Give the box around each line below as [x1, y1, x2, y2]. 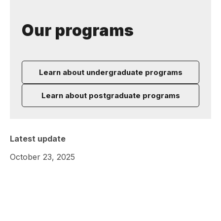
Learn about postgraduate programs [41, 91, 180, 100]
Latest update [10, 134, 66, 144]
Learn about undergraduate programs [38, 68, 183, 77]
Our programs [22, 21, 134, 40]
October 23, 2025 [10, 152, 75, 162]
